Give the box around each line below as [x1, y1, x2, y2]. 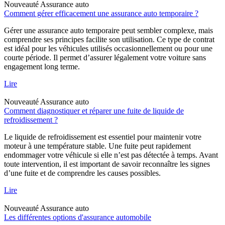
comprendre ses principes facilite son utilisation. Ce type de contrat [4, 35, 214, 44]
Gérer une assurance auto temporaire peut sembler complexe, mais [4, 26, 213, 35]
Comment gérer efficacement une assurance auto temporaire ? [4, 9, 198, 18]
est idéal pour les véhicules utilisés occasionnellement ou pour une [4, 44, 212, 53]
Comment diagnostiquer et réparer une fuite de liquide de [4, 106, 184, 115]
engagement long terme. [4, 62, 80, 71]
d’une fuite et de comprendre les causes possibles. [4, 168, 161, 177]
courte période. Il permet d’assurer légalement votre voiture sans [4, 53, 206, 62]
